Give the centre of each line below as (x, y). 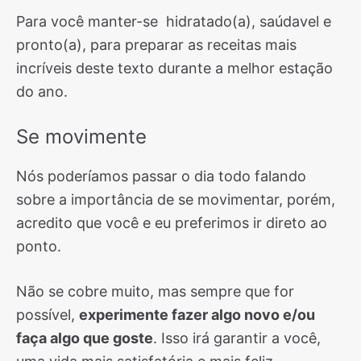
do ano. (42, 91)
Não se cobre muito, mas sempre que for (155, 291)
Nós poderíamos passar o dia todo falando (161, 176)
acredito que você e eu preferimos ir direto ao (172, 223)
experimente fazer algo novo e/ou (197, 315)
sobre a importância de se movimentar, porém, (176, 199)
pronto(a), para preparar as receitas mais (156, 45)
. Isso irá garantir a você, (237, 338)
